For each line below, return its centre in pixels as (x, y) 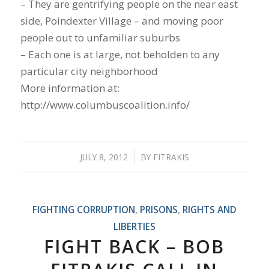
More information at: (70, 88)
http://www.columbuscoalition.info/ (105, 105)
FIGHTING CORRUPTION (83, 209)
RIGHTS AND (209, 209)
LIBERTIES (134, 226)
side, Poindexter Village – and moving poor (122, 21)
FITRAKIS (171, 157)
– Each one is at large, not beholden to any (120, 55)
